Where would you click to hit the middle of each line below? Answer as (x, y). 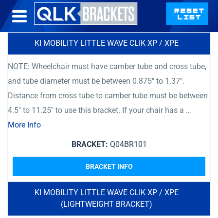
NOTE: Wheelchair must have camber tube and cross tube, (107, 66)
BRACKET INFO (109, 166)
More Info (24, 125)
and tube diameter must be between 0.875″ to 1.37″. (96, 81)
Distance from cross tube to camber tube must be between (108, 96)
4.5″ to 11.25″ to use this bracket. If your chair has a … (100, 110)
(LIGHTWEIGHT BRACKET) (107, 204)
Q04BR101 (127, 144)
